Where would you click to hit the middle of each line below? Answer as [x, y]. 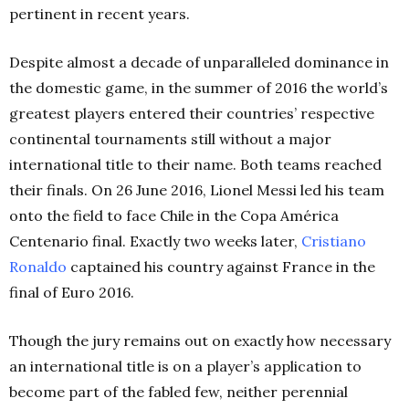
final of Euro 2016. [72, 293]
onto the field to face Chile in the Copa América [174, 216]
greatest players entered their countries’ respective [192, 114]
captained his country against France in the [221, 267]
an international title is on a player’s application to [185, 367]
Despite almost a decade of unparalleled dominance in [199, 63]
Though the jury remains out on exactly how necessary [200, 341]
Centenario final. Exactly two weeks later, [155, 241]
